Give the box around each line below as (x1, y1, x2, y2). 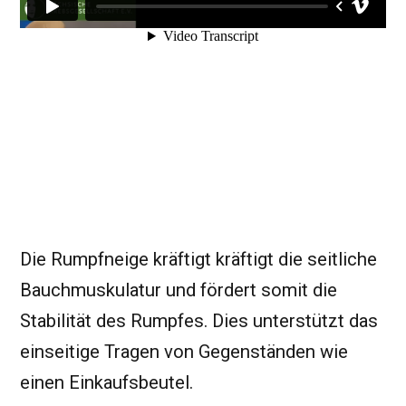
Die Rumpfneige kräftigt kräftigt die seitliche (20, 247, 377, 270)
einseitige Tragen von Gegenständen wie (20, 340, 348, 362)
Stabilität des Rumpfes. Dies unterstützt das (20, 309, 378, 332)
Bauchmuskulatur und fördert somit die (20, 278, 337, 301)
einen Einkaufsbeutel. (20, 371, 193, 393)
